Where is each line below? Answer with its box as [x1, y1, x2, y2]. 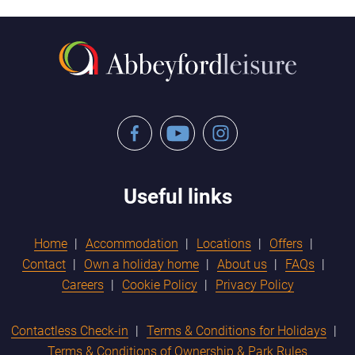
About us [217, 256, 267, 272]
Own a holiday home [84, 256, 199, 272]
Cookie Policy [121, 277, 197, 292]
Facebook [117, 114, 172, 130]
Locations [197, 235, 251, 251]
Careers [61, 277, 104, 292]
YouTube [160, 114, 209, 130]
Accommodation [86, 235, 178, 251]
